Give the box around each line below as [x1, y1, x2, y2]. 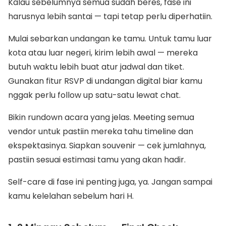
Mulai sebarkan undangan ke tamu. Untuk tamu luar [8, 33, 212, 44]
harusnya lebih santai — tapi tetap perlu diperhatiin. [8, 11, 212, 22]
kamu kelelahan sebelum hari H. [8, 190, 134, 202]
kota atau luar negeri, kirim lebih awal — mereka [8, 47, 198, 59]
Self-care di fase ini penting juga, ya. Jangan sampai [8, 176, 212, 188]
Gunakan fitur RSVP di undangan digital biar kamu [8, 75, 202, 87]
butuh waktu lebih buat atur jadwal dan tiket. [8, 61, 184, 73]
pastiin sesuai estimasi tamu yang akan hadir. [8, 154, 186, 165]
